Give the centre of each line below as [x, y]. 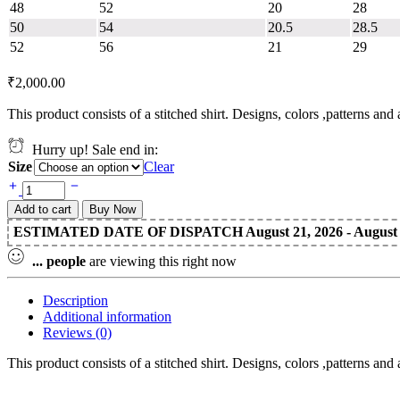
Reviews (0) [77, 332]
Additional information [107, 316]
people [66, 261]
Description [75, 300]
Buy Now [112, 209]
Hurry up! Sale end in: [92, 149]
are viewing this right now [161, 261]
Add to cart [43, 209]
